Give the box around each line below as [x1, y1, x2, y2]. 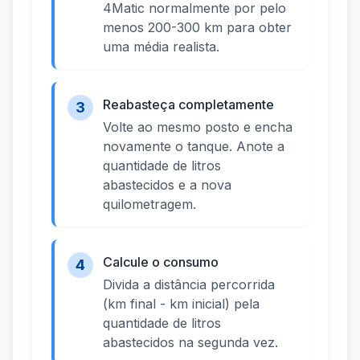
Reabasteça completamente [103, 96, 274, 113]
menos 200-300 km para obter [103, 19, 292, 36]
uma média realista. [103, 39, 219, 55]
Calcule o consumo [103, 254, 219, 271]
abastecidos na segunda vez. [103, 334, 278, 351]
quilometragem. [103, 196, 196, 213]
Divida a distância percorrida [103, 276, 275, 293]
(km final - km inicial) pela [103, 296, 260, 313]
